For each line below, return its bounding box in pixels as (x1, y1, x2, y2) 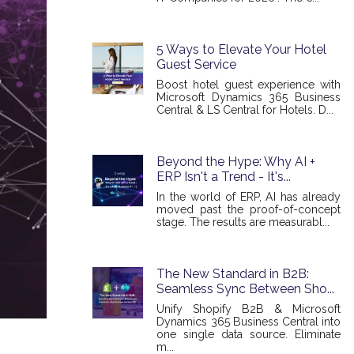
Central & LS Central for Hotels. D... (156, 104, 334, 116)
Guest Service (156, 57, 237, 72)
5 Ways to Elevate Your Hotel (156, 42, 327, 57)
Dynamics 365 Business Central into (156, 315, 341, 328)
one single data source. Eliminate (156, 328, 341, 341)
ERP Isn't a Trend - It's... (156, 169, 292, 184)
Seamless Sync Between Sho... (156, 281, 335, 296)
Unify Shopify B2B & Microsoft (156, 303, 341, 315)
